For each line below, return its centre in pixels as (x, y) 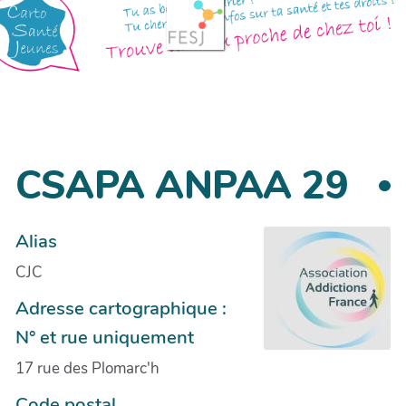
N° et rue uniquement (105, 337)
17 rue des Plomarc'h (87, 368)
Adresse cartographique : (121, 308)
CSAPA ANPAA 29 (182, 186)
